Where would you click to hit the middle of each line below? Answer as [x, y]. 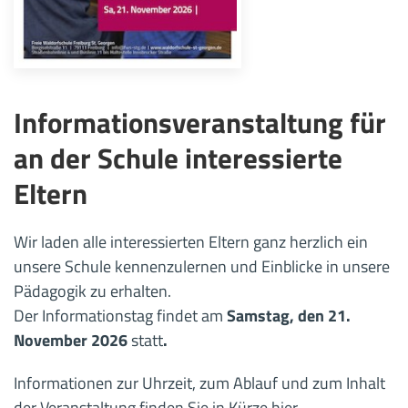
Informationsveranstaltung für [200, 122]
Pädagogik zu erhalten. [92, 291]
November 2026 [72, 340]
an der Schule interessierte [178, 158]
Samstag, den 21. [289, 315]
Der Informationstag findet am [120, 315]
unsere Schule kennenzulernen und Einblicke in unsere [202, 266]
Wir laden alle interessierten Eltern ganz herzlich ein [191, 241]
